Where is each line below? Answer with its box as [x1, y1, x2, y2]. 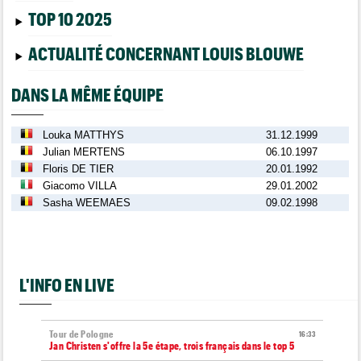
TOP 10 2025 [27, 8, 112, 29]
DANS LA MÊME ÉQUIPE [11, 84, 164, 106]
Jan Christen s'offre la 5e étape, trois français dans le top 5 [49, 339, 295, 352]
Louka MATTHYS [43, 128, 125, 141]
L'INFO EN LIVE [19, 273, 115, 295]
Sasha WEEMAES [43, 196, 131, 209]
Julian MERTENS [43, 145, 126, 158]
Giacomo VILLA [43, 179, 118, 192]
